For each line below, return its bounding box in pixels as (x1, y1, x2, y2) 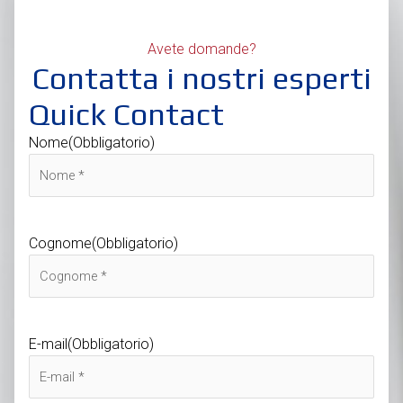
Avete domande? (147, 40, 256, 58)
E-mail (29, 336, 67, 354)
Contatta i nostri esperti (31, 60, 372, 96)
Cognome (29, 235, 92, 253)
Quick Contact (29, 96, 224, 132)
